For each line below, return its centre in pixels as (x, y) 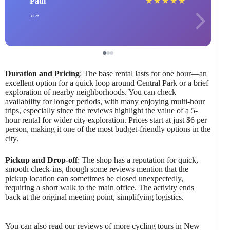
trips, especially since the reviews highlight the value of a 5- (101, 111)
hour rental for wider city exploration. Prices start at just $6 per (106, 120)
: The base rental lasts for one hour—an (143, 74)
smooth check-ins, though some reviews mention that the (97, 169)
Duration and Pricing (42, 74)
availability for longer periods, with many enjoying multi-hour (105, 102)
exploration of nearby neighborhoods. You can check (91, 92)
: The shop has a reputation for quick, (138, 160)
